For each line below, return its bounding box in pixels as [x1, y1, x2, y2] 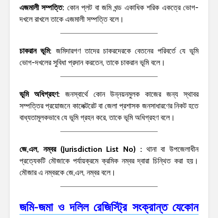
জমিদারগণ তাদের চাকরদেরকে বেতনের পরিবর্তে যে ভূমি [55, 46, 199, 55]
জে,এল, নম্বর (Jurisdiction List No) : [19, 144, 146, 154]
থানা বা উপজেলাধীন [146, 144, 199, 154]
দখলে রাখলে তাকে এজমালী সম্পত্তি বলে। [19, 14, 124, 24]
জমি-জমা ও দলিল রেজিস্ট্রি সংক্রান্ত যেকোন [19, 200, 199, 214]
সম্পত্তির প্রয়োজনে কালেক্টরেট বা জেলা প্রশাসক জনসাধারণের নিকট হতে [19, 101, 199, 110]
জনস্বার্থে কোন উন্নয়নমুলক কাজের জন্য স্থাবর [65, 89, 199, 99]
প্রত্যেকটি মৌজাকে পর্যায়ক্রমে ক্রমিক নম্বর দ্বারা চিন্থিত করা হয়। [19, 156, 199, 165]
